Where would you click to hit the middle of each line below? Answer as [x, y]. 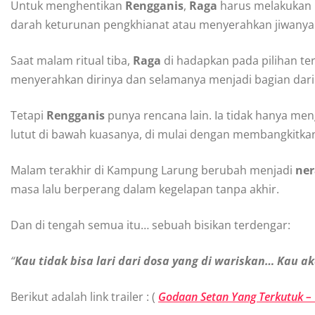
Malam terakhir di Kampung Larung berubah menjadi [153, 170]
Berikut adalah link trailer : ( [84, 296]
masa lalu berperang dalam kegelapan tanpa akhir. [145, 189]
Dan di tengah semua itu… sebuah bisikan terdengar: [150, 225]
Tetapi [28, 115]
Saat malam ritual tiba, [72, 60]
